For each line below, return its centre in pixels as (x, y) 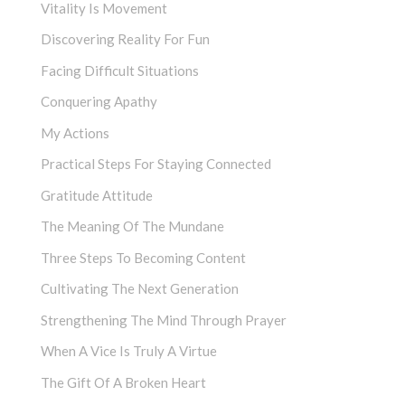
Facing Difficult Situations (120, 70)
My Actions (75, 132)
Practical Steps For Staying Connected (156, 164)
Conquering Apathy (99, 102)
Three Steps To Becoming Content (143, 257)
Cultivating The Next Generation (140, 289)
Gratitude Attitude (97, 195)
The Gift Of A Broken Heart (123, 382)
